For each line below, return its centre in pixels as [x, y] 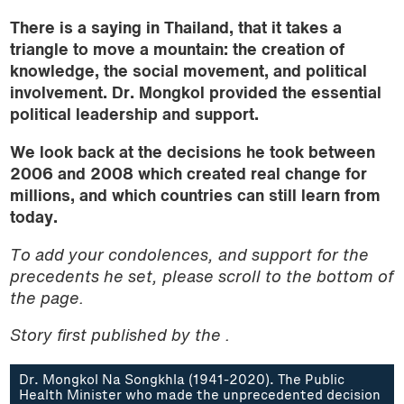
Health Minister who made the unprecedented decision [199, 396]
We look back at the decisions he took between [192, 153]
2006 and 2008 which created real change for [188, 175]
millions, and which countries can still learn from [195, 197]
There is [41, 30]
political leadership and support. [134, 116]
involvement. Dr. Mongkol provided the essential [195, 95]
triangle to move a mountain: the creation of [177, 51]
